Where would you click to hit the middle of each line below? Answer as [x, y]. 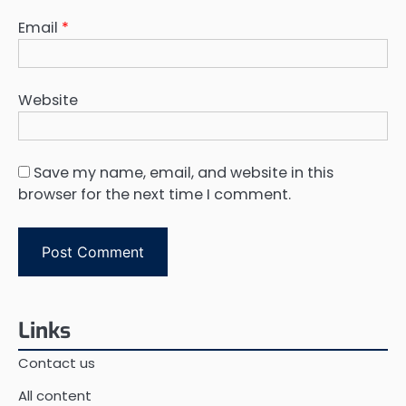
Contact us [57, 363]
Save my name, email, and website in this [184, 173]
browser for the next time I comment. [155, 195]
